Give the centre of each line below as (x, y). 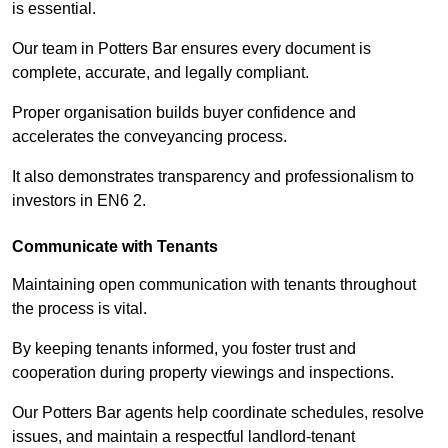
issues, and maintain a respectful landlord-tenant (183, 437)
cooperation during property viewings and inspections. (203, 373)
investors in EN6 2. (79, 201)
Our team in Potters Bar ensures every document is (191, 49)
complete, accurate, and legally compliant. (160, 73)
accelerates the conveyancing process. (149, 137)
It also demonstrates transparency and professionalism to (213, 177)
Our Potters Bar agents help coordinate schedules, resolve (218, 413)
